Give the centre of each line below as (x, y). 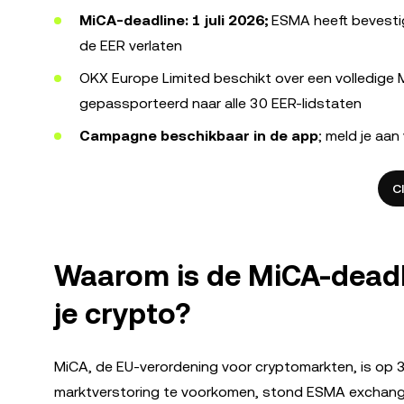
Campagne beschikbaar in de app (199, 136)
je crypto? (122, 313)
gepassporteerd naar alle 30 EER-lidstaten (220, 103)
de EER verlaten (131, 46)
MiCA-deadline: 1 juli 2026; (174, 20)
